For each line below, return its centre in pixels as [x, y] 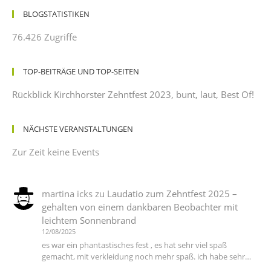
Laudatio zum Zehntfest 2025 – [172, 194]
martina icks [67, 194]
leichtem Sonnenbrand [89, 220]
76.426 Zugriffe [44, 37]
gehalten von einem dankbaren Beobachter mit [139, 207]
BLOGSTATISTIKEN [56, 14]
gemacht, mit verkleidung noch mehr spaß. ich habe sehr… [146, 257]
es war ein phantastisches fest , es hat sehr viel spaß [134, 245]
